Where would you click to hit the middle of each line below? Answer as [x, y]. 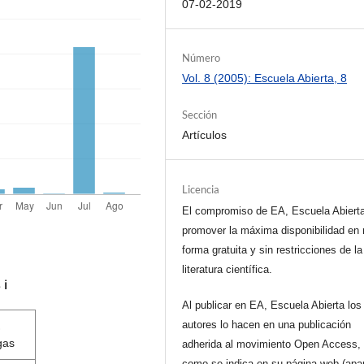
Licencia [201, 189]
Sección [200, 115]
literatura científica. [227, 269]
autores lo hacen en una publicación [267, 324]
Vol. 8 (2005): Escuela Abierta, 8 [265, 78]
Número [201, 58]
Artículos [205, 135]
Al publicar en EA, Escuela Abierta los [272, 305]
